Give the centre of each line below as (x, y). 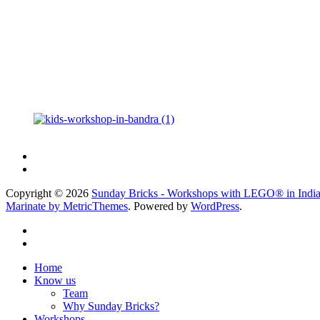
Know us (55, 280)
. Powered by (159, 206)
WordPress (215, 206)
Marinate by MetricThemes (67, 206)
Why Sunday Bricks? (111, 306)
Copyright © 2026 (49, 193)
